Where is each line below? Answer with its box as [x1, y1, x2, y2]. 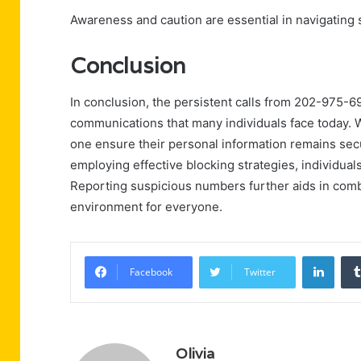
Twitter [244, 264, 276, 279]
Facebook [130, 264, 172, 279]
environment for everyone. [70, 198, 222, 214]
